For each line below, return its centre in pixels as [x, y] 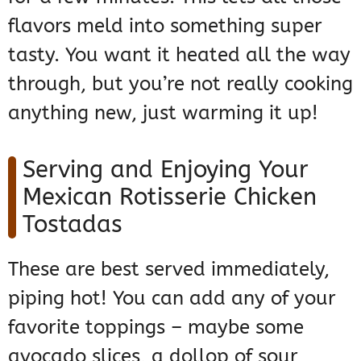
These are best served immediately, [169, 270]
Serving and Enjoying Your [166, 170]
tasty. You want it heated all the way [179, 55]
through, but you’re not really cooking [180, 84]
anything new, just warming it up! [163, 113]
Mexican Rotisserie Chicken [170, 197]
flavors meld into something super [165, 26]
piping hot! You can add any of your [172, 299]
